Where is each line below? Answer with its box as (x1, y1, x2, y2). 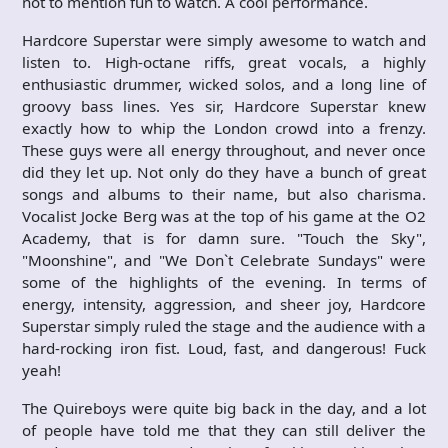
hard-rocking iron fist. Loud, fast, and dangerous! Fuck (22, 337, 426, 358)
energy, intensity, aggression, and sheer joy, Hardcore (22, 293, 426, 314)
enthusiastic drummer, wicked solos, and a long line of (22, 73, 426, 94)
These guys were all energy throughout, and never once (22, 139, 426, 160)
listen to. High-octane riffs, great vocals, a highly (22, 51, 426, 72)
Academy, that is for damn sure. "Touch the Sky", (22, 227, 426, 248)
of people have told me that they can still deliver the (22, 419, 426, 440)
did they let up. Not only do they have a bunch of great (22, 161, 426, 182)
